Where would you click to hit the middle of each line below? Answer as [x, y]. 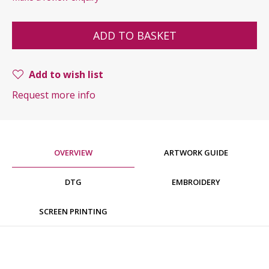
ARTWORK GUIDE [196, 152]
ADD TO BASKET [134, 35]
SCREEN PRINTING [73, 211]
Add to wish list [66, 74]
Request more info [54, 95]
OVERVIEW [73, 152]
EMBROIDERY [196, 182]
